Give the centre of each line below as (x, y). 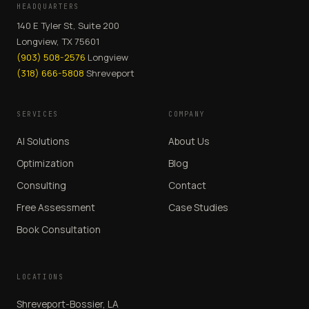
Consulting (41, 185)
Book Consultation (59, 229)
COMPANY (187, 114)
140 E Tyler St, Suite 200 (68, 26)
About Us (189, 141)
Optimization (45, 163)
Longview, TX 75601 (58, 41)
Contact (187, 185)
